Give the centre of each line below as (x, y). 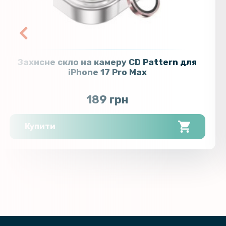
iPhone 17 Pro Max (107, 72)
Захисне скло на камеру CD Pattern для (107, 62)
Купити (40, 127)
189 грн (107, 100)
